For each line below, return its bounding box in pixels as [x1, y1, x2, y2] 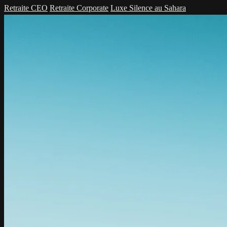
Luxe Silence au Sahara [110, 3, 186, 12]
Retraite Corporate [50, 3, 108, 12]
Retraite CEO [4, 3, 48, 12]
